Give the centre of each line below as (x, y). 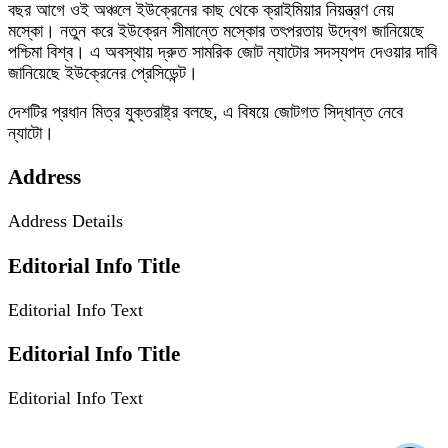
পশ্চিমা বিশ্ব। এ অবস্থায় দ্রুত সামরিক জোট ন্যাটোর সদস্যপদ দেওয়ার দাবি (222, 52)
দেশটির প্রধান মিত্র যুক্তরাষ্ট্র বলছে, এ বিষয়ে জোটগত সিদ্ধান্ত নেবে (205, 112)
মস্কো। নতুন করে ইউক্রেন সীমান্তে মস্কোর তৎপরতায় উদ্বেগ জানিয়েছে (216, 31)
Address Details (65, 221)
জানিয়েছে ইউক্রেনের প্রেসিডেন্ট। (103, 73)
